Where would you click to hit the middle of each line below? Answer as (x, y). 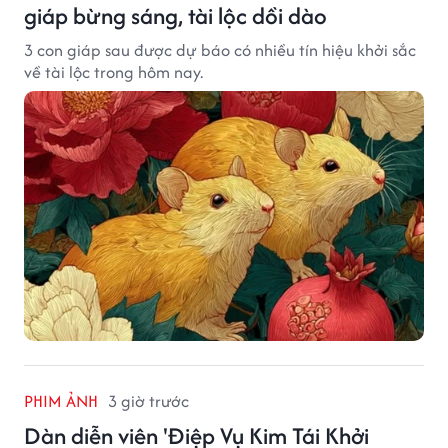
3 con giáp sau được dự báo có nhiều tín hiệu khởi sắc (220, 49)
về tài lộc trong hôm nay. (113, 71)
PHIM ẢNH (61, 400)
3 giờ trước (148, 400)
